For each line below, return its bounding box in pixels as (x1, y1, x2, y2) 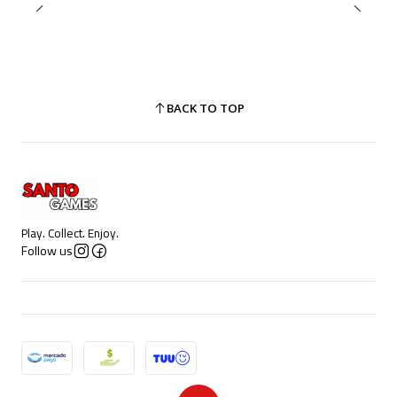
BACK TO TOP (166, 100, 245, 116)
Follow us (21, 240, 73, 261)
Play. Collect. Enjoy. (21, 223, 119, 242)
